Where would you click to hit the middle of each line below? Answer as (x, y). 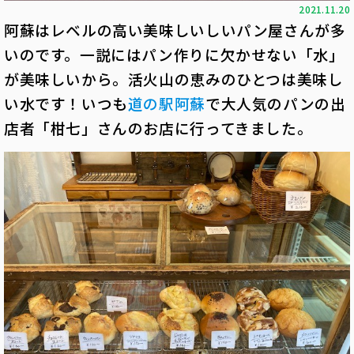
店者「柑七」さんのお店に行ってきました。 (158, 128)
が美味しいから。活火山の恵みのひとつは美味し (174, 79)
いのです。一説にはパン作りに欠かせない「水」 (174, 54)
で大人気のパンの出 (275, 103)
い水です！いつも (66, 103)
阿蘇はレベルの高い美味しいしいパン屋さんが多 (175, 30)
